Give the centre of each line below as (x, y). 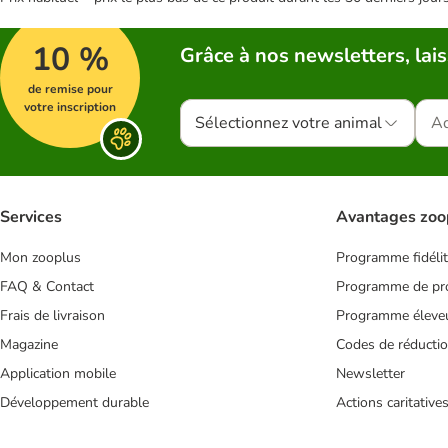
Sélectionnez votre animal (288, 122)
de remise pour (70, 88)
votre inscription (70, 106)
